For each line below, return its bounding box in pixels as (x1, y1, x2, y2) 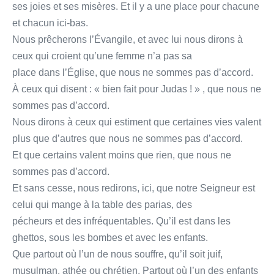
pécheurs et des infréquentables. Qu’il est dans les (12, 215, 231, 226)
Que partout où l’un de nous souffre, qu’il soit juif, (12, 248, 223, 259)
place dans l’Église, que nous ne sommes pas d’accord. (12, 67, 253, 78)
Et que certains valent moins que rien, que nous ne (12, 149, 231, 160)
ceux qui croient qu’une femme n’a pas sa (12, 50, 192, 61)
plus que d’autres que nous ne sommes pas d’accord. (12, 133, 243, 144)
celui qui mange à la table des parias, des (12, 199, 192, 210)
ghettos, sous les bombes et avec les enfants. (12, 232, 208, 243)
